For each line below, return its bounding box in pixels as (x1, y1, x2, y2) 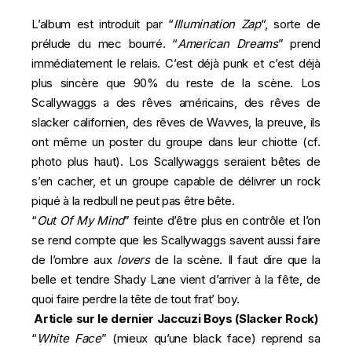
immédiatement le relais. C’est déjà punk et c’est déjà (31, 56, 321, 71)
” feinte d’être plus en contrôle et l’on (124, 213, 321, 229)
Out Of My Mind (36, 213, 125, 229)
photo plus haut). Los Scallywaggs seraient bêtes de (31, 154, 321, 170)
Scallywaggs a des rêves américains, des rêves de (31, 95, 321, 111)
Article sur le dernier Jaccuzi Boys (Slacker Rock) (34, 311, 318, 327)
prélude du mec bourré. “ (31, 36, 178, 52)
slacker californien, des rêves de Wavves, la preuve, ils (31, 115, 321, 130)
